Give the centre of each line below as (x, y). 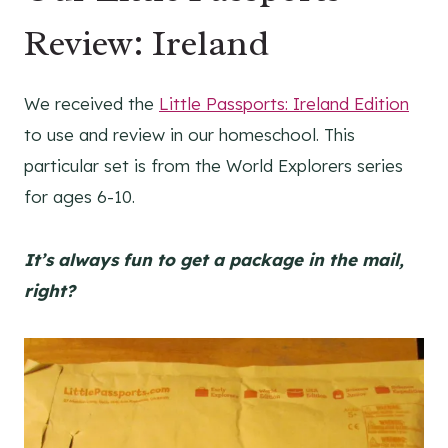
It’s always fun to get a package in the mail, (214, 260)
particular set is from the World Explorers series (213, 166)
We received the (91, 104)
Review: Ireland (146, 43)
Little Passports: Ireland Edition (284, 104)
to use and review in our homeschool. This (189, 135)
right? (49, 291)
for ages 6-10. (79, 197)
